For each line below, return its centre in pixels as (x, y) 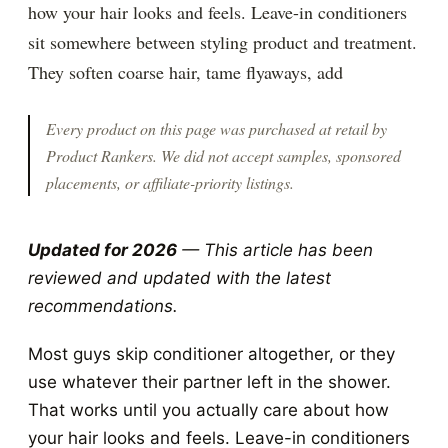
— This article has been (275, 250)
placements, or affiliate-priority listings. (170, 182)
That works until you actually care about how (208, 410)
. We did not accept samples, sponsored (277, 155)
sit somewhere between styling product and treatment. (222, 42)
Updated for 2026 (102, 250)
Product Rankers (99, 155)
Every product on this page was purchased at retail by (216, 128)
